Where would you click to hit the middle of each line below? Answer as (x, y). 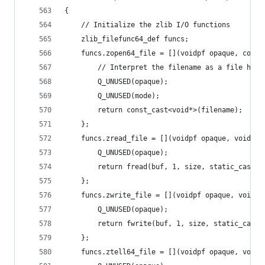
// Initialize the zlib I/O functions (156, 25)
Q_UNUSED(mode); (129, 96)
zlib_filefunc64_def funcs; (135, 39)
